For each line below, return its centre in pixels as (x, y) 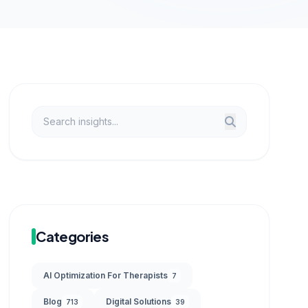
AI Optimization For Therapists (106, 275)
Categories (73, 236)
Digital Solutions (139, 301)
